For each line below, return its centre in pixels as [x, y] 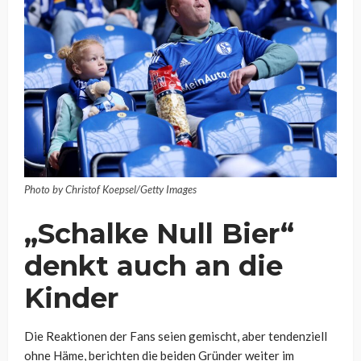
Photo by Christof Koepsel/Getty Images [110, 189]
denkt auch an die [154, 266]
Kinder [71, 298]
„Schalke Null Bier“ [159, 233]
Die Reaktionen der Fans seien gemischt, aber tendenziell [176, 336]
